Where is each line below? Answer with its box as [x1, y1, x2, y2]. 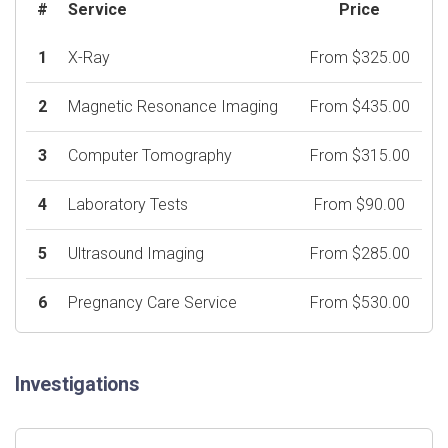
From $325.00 [309, 48, 410, 68]
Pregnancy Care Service [68, 293, 237, 313]
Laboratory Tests [68, 195, 188, 215]
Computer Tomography [68, 146, 232, 166]
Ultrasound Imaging [68, 244, 204, 264]
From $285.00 [309, 244, 410, 264]
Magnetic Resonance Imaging [68, 97, 278, 117]
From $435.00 [309, 97, 410, 117]
